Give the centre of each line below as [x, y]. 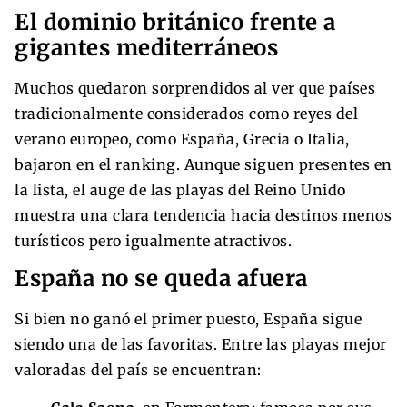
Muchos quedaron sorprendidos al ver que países [195, 88]
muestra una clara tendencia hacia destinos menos [203, 215]
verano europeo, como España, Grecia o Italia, [182, 139]
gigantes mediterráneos [146, 47]
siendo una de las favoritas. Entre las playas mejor [201, 344]
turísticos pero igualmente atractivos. [153, 240]
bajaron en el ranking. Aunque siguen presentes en [203, 164]
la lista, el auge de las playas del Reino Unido [180, 189]
